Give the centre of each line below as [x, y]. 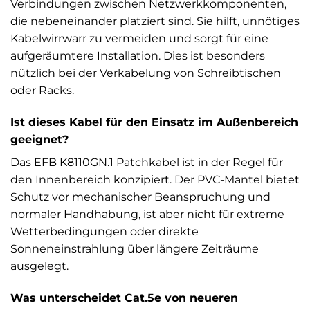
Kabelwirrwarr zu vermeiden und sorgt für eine [139, 38]
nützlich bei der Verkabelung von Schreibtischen [146, 73]
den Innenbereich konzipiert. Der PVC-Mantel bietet [155, 179]
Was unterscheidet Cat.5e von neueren [124, 298]
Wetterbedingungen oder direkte [104, 231]
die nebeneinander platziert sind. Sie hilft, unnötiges [155, 21]
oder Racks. [42, 90]
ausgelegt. [39, 266]
